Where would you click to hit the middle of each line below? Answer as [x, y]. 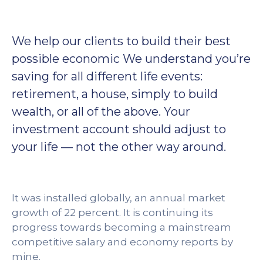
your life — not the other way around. [119, 146]
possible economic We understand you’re [131, 58]
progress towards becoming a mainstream [122, 227]
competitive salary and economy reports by [122, 242]
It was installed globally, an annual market [119, 198]
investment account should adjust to [119, 129]
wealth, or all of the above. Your [101, 111]
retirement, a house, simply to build [115, 94]
